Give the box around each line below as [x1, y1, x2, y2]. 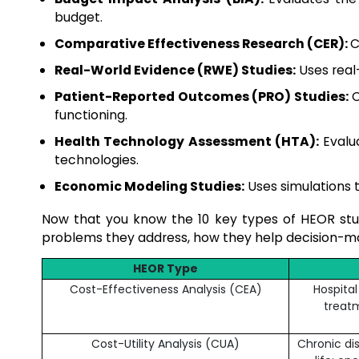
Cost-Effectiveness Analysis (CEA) [69, 281, 262, 297]
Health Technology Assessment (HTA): [54, 132, 319, 151]
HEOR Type [133, 260, 198, 276]
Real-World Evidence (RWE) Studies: [54, 61, 296, 79]
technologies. [54, 151, 139, 169]
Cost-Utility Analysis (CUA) [91, 336, 240, 352]
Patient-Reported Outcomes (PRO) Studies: [54, 87, 352, 106]
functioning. [54, 106, 127, 124]
